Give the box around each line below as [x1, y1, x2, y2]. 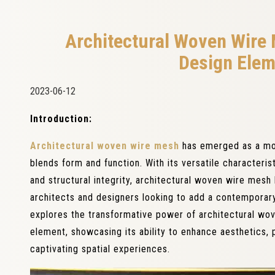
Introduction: [30, 113, 92, 125]
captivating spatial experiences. [30, 243, 170, 255]
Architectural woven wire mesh [30, 140, 179, 152]
